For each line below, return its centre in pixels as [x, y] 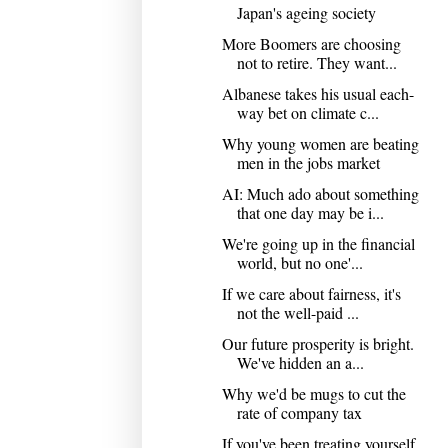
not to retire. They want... [316, 62]
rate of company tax [299, 412]
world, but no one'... [299, 262]
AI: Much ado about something [320, 193]
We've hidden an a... [300, 362]
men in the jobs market [308, 162]
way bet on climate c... [307, 112]
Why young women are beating [320, 143]
